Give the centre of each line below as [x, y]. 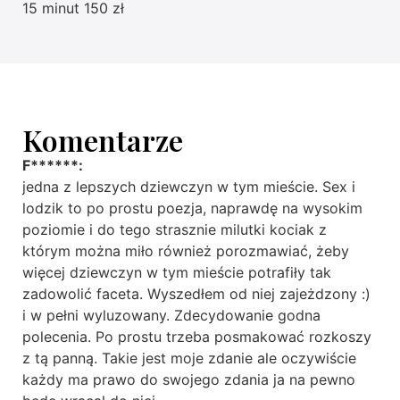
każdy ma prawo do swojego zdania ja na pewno [189, 380]
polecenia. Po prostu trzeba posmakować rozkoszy [197, 337]
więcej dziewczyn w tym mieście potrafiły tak [177, 273]
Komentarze [103, 140]
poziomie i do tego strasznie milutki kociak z [175, 230]
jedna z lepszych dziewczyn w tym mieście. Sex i [189, 187]
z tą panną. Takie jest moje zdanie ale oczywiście [189, 358]
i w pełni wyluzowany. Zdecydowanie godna [171, 316]
